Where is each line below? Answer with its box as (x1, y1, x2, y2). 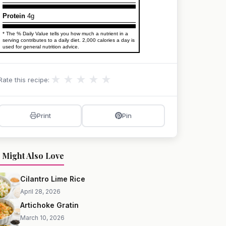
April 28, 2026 (20, 187, 61, 195)
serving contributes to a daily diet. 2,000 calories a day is (3, 37, 135, 43)
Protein (3, 12, 25, 20)
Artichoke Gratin (20, 200, 79, 209)
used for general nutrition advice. (3, 43, 79, 49)
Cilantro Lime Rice (20, 174, 85, 183)
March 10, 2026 (20, 213, 65, 221)
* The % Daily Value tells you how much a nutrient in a (3, 30, 128, 36)
